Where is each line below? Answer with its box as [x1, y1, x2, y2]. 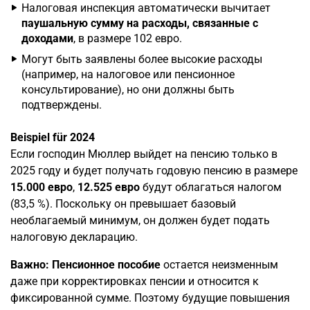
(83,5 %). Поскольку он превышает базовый [10, 197, 236, 210]
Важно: [10, 258, 49, 271]
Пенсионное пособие [52, 258, 161, 271]
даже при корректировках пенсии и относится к [10, 275, 259, 288]
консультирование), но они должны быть [21, 83, 235, 96]
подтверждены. [21, 98, 102, 111]
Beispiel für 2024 [10, 131, 95, 144]
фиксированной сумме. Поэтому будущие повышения [10, 291, 290, 304]
